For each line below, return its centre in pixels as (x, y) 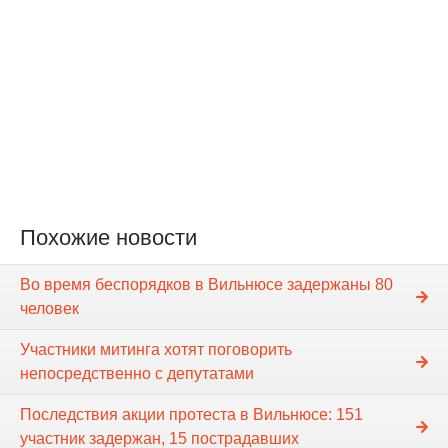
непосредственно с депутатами (137, 373)
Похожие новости (108, 237)
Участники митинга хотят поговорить (156, 349)
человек (49, 308)
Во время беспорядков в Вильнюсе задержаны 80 (206, 284)
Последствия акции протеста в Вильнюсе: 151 (191, 414)
